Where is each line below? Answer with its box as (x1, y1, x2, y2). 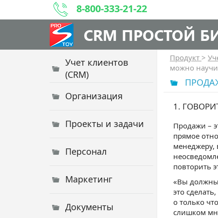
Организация (65, 90, 123, 102)
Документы (65, 201, 113, 213)
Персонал (65, 145, 107, 157)
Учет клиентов (65, 56, 128, 68)
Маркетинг (65, 173, 112, 185)
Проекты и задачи (65, 118, 144, 129)
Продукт (170, 53, 201, 62)
